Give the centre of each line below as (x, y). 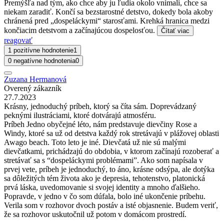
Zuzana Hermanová (35, 79)
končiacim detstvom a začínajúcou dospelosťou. (80, 30)
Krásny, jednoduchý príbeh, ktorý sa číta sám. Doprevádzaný (100, 106)
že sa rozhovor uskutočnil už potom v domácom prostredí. (95, 214)
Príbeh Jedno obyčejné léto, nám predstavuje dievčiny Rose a (100, 124)
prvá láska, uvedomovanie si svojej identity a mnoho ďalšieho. (102, 187)
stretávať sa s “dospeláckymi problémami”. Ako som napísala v (103, 160)
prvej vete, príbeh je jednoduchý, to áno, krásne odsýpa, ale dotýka (109, 169)
